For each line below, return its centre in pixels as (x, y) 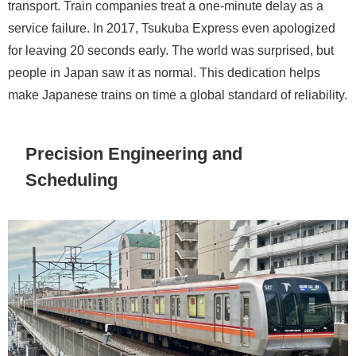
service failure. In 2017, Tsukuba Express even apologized (172, 27)
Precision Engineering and (134, 154)
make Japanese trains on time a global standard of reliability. (178, 94)
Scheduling (72, 180)
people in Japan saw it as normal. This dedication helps (164, 72)
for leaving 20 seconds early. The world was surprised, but (171, 50)
